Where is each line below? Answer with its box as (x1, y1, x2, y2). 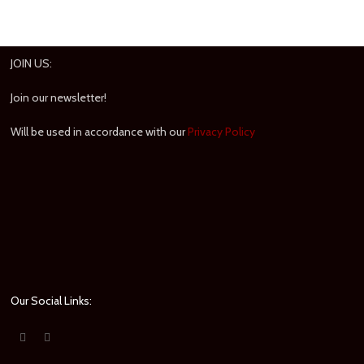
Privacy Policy (188, 123, 256, 139)
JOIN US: (11, 55, 53, 71)
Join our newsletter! (11, 89, 107, 105)
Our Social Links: (11, 292, 93, 308)
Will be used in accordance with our (11, 123, 188, 139)
